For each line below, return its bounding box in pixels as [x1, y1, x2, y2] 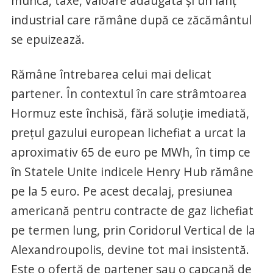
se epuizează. [10, 31, 85, 48]
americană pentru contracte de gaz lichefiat [10, 202, 253, 219]
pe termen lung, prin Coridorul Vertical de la [10, 222, 255, 238]
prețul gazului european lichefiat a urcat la [10, 124, 246, 141]
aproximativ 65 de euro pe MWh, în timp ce [10, 144, 250, 160]
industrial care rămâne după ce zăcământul [10, 12, 252, 28]
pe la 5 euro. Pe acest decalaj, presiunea [10, 183, 233, 199]
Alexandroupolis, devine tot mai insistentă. [10, 241, 249, 258]
